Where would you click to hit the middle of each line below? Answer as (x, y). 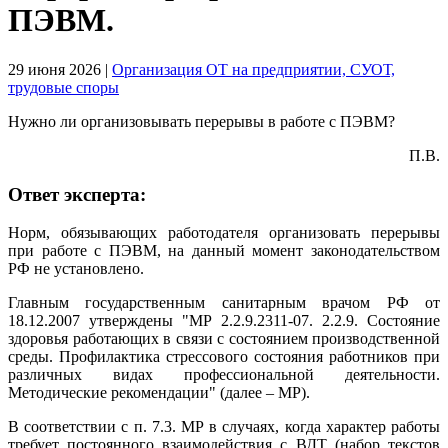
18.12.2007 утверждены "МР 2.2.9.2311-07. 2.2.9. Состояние (224, 321)
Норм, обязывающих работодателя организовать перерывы (224, 233)
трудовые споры (63, 87)
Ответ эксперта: (77, 194)
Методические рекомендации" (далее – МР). (159, 393)
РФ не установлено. (76, 269)
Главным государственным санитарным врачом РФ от (224, 303)
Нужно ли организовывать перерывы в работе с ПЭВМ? (201, 121)
